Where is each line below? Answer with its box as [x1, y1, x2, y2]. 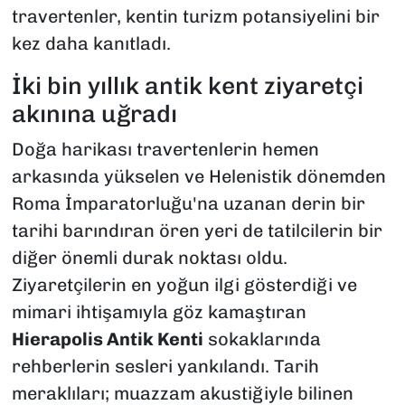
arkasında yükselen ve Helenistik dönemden [11, 165, 386, 188]
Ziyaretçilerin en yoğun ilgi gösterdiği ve [11, 274, 357, 297]
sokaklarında [202, 328, 321, 351]
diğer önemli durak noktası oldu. [11, 247, 287, 269]
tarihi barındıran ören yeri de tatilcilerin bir [11, 220, 382, 242]
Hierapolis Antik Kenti [11, 328, 203, 351]
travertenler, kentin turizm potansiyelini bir [11, 5, 380, 27]
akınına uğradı [11, 99, 177, 128]
